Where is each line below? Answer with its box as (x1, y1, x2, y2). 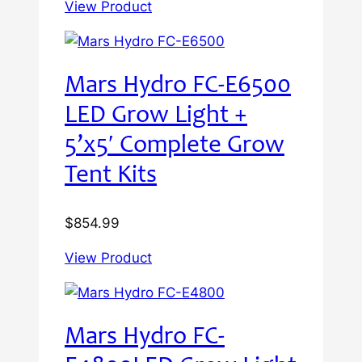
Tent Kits (65, 164, 157, 190)
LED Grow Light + (65, 104, 247, 130)
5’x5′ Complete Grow (65, 134, 284, 160)
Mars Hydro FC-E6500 (65, 74, 291, 100)
